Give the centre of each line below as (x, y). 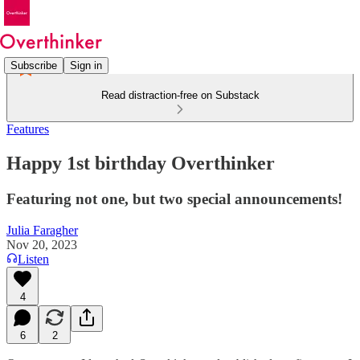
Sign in (86, 65)
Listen (33, 259)
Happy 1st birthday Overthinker (141, 163)
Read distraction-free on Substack (180, 95)
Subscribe (34, 65)
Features (28, 129)
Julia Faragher (42, 230)
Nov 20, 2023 (42, 244)
